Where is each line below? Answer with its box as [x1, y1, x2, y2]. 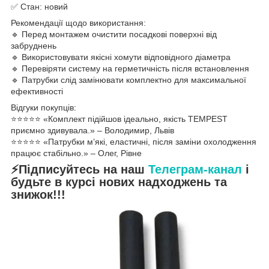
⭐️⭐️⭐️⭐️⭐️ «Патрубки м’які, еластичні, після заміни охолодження [11, 136, 256, 147]
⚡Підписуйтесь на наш [11, 162, 148, 176]
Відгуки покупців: [11, 102, 76, 112]
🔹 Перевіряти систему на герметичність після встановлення [11, 63, 249, 73]
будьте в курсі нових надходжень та [11, 175, 227, 189]
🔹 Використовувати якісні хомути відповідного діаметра [11, 52, 231, 62]
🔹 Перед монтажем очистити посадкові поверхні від [11, 29, 217, 39]
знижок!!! [11, 187, 65, 201]
